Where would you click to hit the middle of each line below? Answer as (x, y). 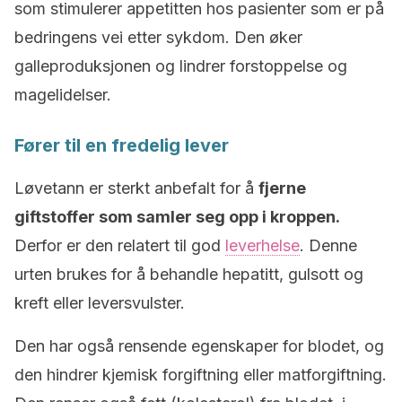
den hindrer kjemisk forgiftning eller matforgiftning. (201, 375)
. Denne (328, 245)
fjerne (282, 188)
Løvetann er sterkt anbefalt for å (136, 188)
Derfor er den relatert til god (120, 245)
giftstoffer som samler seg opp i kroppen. (177, 217)
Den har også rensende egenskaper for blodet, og (199, 346)
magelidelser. (63, 95)
